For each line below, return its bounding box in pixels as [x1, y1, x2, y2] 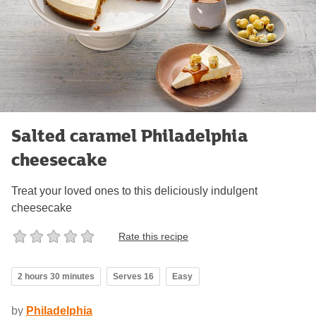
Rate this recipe [119, 230, 188, 242]
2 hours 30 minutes [18, 272, 95, 282]
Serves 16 [113, 272, 154, 282]
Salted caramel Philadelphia [11, 123, 248, 148]
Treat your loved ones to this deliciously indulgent [11, 185, 257, 197]
